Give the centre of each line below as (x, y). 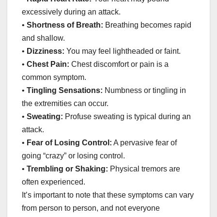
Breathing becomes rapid (147, 25)
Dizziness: (45, 51)
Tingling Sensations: (65, 91)
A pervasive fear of (144, 143)
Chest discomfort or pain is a (119, 64)
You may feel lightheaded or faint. (123, 51)
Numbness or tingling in (144, 91)
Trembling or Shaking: (67, 169)
